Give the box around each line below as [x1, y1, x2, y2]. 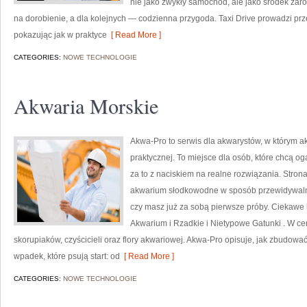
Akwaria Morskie [14, 92, 158, 119]
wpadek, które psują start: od [14, 251, 120, 261]
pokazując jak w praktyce [14, 30, 107, 40]
